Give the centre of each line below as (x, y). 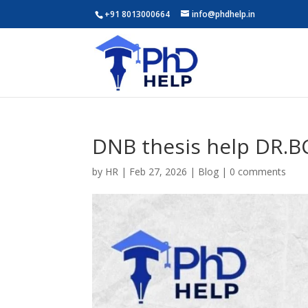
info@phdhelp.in (224, 14)
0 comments (258, 172)
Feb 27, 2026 (158, 172)
